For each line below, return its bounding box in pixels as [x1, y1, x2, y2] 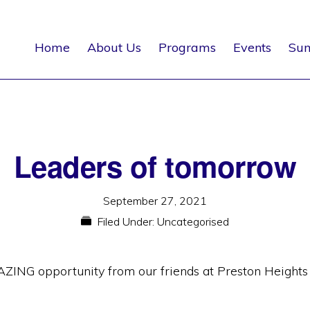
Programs [158, 39, 216, 55]
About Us [87, 39, 141, 55]
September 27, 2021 [103, 194, 207, 208]
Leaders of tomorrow [13, 145, 297, 187]
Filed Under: [97, 215, 157, 228]
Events [233, 39, 271, 55]
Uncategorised [157, 215, 229, 228]
